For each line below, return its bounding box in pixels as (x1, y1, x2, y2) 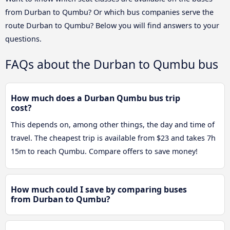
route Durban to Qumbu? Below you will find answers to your (5, 20, 219, 30)
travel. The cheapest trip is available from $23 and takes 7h (11, 133, 216, 143)
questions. (5, 33, 42, 44)
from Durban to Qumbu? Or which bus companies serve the (5, 7, 214, 17)
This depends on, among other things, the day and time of (11, 120, 215, 130)
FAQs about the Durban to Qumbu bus (5, 56, 218, 72)
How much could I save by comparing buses (11, 184, 187, 196)
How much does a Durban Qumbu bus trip (11, 92, 180, 104)
